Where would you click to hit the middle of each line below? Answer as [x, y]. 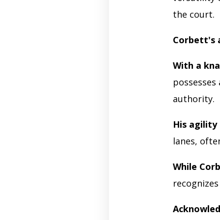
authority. [195, 98]
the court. [194, 14]
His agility [195, 124]
